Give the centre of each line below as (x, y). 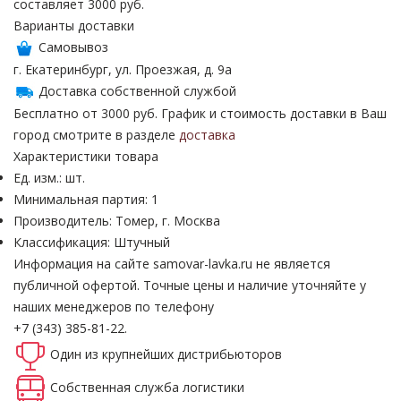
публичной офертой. (77, 285)
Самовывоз (72, 47)
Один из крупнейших (114, 354)
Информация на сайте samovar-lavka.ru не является (172, 264)
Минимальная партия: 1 (86, 199)
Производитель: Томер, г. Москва (117, 221)
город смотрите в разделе (96, 135)
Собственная (92, 388)
